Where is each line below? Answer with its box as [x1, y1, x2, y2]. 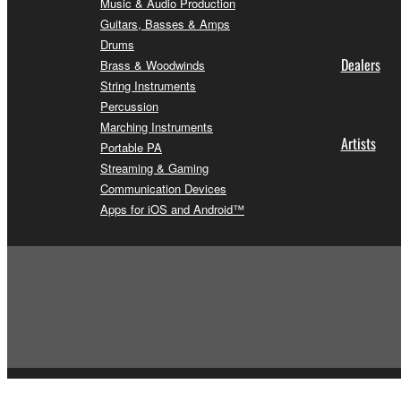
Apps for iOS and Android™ [100, 200, 244, 218]
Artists [340, 132, 376, 154]
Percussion [100, 97, 158, 115]
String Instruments [100, 76, 196, 94]
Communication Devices [100, 179, 226, 197]
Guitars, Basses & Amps [100, 14, 230, 32]
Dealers [340, 53, 380, 75]
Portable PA [100, 138, 162, 156]
